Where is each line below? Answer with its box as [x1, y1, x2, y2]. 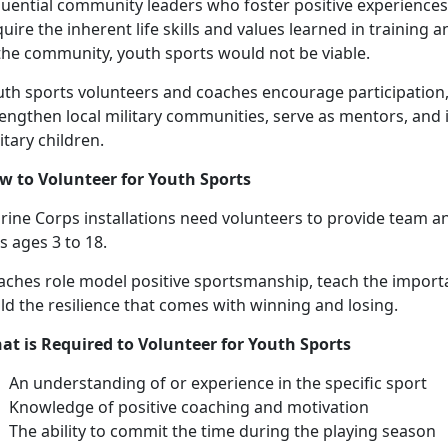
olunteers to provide [230, 207, 389, 230]
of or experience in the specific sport [150, 372, 431, 395]
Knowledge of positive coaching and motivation [9, 396, 369, 419]
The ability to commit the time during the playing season [9, 420, 436, 443]
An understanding [9, 372, 150, 395]
